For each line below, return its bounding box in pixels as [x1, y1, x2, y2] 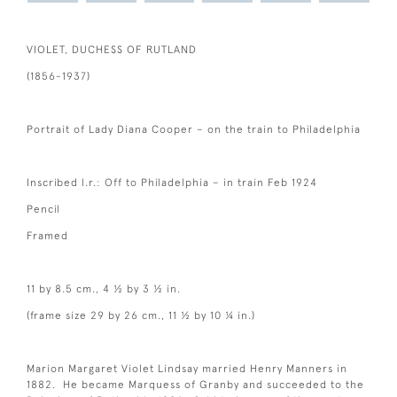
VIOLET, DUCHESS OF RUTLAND [27, 43, 197, 56]
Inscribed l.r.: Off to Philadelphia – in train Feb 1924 [27, 176, 317, 189]
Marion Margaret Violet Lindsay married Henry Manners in [27, 362, 347, 375]
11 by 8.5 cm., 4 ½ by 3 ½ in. [27, 283, 181, 295]
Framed [27, 230, 68, 242]
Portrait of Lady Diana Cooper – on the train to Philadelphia [27, 123, 361, 136]
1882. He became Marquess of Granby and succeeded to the [27, 378, 364, 391]
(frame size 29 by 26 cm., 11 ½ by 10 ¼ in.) [27, 309, 255, 322]
